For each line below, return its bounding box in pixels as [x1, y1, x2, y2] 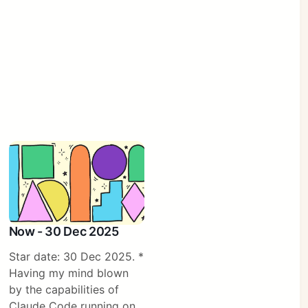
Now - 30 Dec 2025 [8, 224, 119, 239]
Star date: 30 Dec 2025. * [8, 250, 144, 264]
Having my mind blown [8, 266, 129, 280]
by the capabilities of [8, 283, 119, 297]
